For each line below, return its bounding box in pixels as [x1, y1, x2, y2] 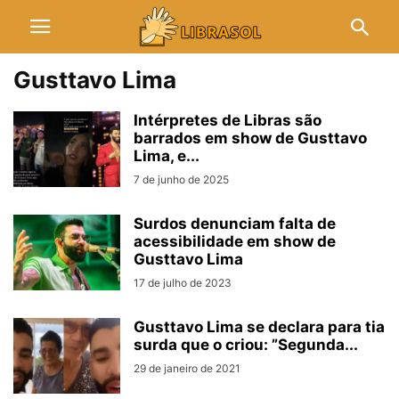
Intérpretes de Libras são [134, 111, 322, 129]
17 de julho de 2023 [134, 276, 232, 289]
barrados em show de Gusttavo [134, 129, 367, 147]
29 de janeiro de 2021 [134, 362, 240, 375]
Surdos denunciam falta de [134, 215, 336, 232]
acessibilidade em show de [134, 232, 336, 250]
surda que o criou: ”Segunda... [134, 336, 358, 354]
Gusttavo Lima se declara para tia [134, 318, 385, 336]
